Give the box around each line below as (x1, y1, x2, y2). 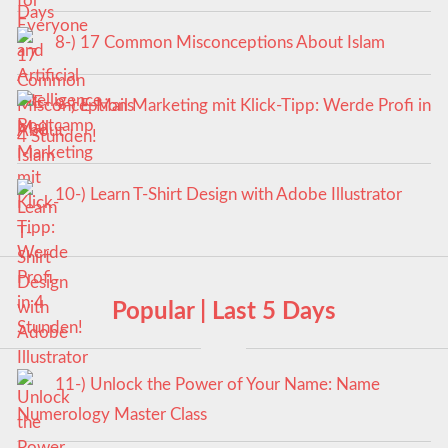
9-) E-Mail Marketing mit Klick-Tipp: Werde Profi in (54, 97, 431, 115)
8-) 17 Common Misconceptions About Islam (54, 33, 385, 51)
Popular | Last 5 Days (112, 299, 336, 324)
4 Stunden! (16, 127, 97, 145)
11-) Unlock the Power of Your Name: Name (54, 375, 380, 393)
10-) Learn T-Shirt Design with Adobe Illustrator (54, 185, 402, 203)
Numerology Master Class (16, 406, 207, 424)
